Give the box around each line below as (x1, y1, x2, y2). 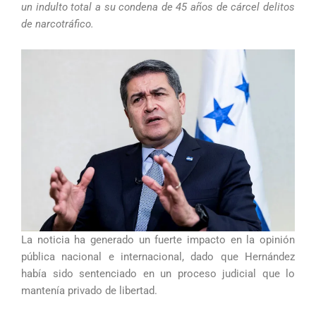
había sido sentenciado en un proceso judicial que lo (21, 267, 295, 281)
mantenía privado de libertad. (21, 284, 157, 298)
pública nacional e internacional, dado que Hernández (21, 250, 295, 264)
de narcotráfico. (21, 18, 94, 31)
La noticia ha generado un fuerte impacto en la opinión (21, 233, 295, 247)
